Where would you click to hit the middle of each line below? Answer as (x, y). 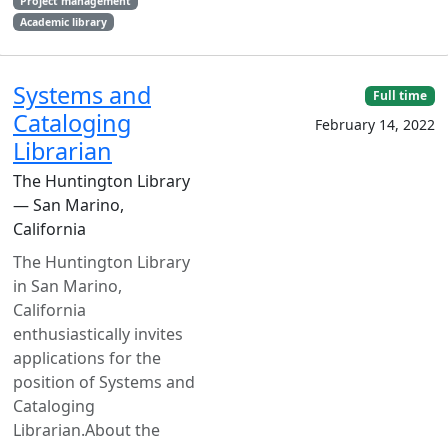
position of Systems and (104, 382)
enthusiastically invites (98, 334)
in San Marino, (67, 286)
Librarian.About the (86, 430)
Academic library (63, 22)
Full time (400, 95)
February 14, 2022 (375, 125)
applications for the (87, 358)
